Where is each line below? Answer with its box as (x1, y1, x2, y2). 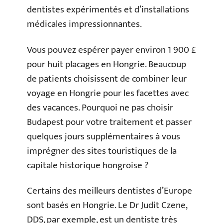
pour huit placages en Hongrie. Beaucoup (27, 56, 186, 72)
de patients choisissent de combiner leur (27, 71, 187, 87)
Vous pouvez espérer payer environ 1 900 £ (27, 42, 196, 58)
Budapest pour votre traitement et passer (27, 114, 192, 130)
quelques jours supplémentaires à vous (27, 128, 180, 144)
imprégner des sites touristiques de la (27, 143, 177, 159)
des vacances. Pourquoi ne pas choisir (27, 100, 173, 115)
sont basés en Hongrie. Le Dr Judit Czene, (27, 198, 187, 213)
